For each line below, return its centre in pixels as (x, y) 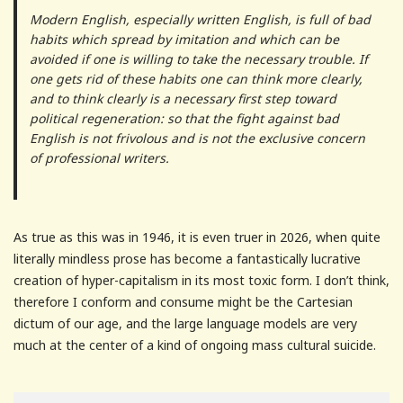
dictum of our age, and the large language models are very (185, 324)
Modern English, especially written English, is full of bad (200, 20)
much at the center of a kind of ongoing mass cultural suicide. (195, 345)
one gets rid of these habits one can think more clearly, (196, 79)
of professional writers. (101, 158)
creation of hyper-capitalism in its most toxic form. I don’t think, (201, 281)
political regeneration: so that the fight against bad (184, 119)
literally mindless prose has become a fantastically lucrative (187, 259)
